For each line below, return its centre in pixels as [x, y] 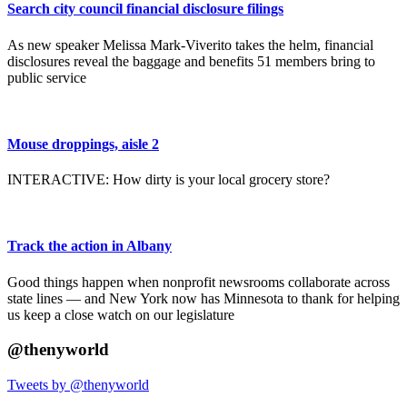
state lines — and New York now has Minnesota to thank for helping [203, 298]
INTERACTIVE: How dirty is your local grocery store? [169, 180]
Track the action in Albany [89, 246]
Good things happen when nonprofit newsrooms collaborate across [199, 282]
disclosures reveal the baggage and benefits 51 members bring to [191, 61]
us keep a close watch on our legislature [121, 314]
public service [47, 77]
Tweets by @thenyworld [78, 385]
